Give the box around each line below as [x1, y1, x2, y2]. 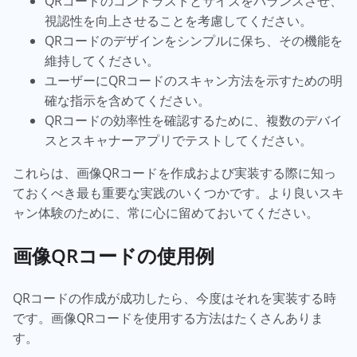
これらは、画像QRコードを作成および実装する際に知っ [13, 164, 336, 182]
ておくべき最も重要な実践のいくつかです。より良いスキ [13, 184, 344, 202]
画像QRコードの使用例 [13, 242, 214, 269]
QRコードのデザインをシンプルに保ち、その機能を [45, 32, 343, 49]
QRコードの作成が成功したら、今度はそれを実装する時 [13, 289, 336, 307]
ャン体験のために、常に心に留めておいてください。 [13, 204, 322, 222]
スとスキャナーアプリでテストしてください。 [45, 131, 316, 149]
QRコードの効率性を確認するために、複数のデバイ [45, 112, 343, 129]
